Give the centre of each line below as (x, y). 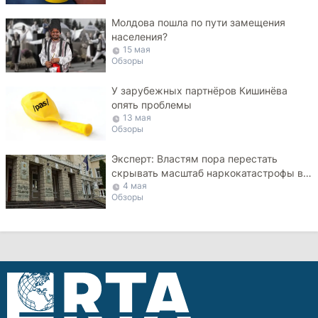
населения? (140, 37)
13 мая (137, 117)
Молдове (133, 187)
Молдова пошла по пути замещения (199, 22)
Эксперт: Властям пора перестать (195, 159)
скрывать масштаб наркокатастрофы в (208, 173)
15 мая (137, 49)
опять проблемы (152, 105)
